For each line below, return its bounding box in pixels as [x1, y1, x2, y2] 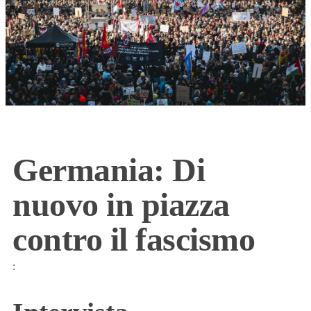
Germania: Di [12, 151, 205, 189]
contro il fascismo [12, 221, 255, 258]
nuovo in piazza [12, 186, 230, 224]
